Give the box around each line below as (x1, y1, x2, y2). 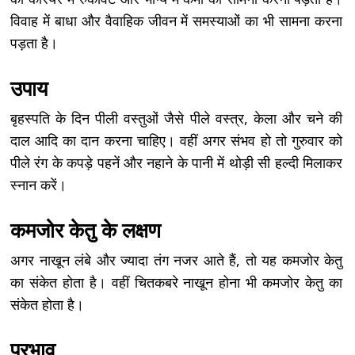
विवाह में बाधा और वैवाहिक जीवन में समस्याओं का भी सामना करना (10, 10, 342, 30)
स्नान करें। (10, 174, 67, 194)
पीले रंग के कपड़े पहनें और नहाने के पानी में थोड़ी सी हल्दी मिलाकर (10, 152, 342, 172)
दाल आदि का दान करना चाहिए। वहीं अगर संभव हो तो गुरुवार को (10, 130, 342, 150)
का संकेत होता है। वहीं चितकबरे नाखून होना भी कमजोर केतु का (10, 272, 342, 292)
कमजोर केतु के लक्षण (10, 216, 161, 244)
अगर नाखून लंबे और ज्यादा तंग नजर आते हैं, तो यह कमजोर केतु (10, 250, 342, 269)
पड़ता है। (10, 32, 58, 52)
